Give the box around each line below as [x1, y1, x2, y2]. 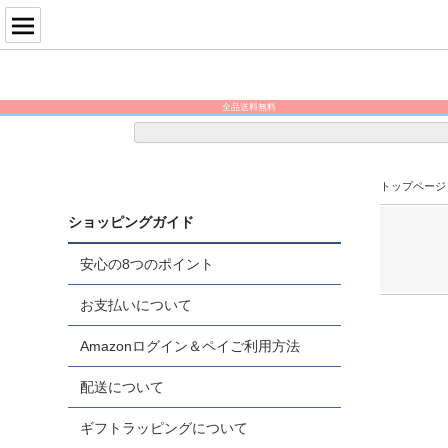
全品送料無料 [221, 102, 276, 112]
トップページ [379, 180, 446, 192]
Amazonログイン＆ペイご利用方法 [80, 338, 301, 354]
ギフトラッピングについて [80, 420, 249, 436]
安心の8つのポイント [80, 256, 215, 272]
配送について [80, 379, 165, 395]
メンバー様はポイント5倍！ [192, 116, 306, 126]
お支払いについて [80, 297, 193, 313]
